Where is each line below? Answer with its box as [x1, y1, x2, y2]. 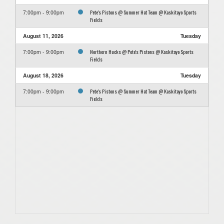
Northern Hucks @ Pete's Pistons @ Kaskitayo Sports [90, 47, 193, 56]
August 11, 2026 [23, 32, 63, 40]
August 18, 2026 [23, 71, 63, 79]
